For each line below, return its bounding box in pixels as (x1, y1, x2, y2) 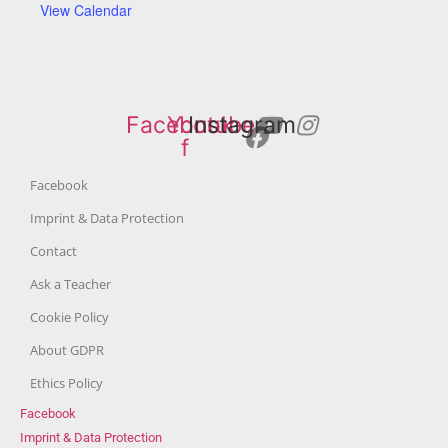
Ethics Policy (30, 373, 103, 392)
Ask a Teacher (30, 274, 111, 293)
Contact (30, 241, 77, 260)
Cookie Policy (30, 307, 109, 326)
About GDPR (30, 340, 104, 359)
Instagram (188, 111, 296, 140)
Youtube (167, 111, 255, 140)
